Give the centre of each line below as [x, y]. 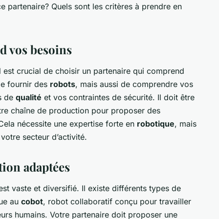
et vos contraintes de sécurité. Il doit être [118, 97]
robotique [156, 123]
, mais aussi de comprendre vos [134, 84]
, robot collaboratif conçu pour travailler [117, 201]
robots [63, 84]
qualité [29, 97]
